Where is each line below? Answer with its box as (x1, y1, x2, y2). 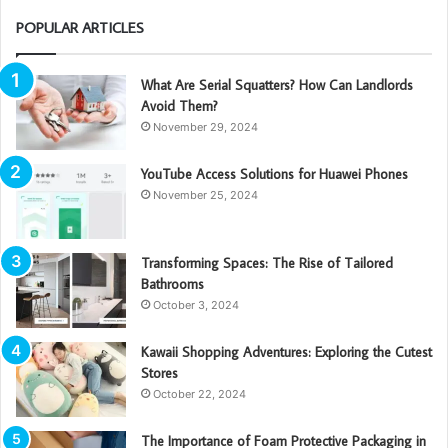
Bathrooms (141, 274, 204, 293)
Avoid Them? (141, 96, 218, 115)
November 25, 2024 (153, 187, 258, 202)
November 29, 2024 (153, 119, 258, 134)
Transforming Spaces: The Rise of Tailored (141, 253, 393, 272)
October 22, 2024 (153, 386, 246, 401)
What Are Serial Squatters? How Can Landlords (141, 75, 413, 94)
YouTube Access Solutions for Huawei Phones (141, 164, 408, 183)
